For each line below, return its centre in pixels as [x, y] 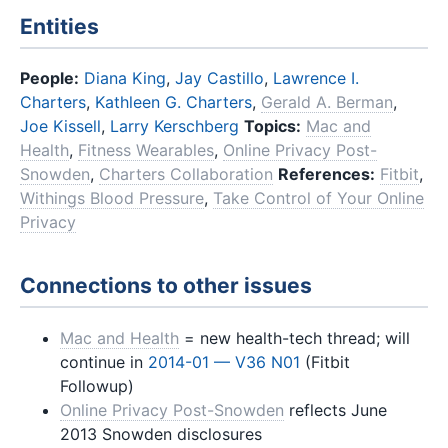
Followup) [97, 385]
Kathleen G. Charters [173, 102]
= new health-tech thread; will [294, 337]
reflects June [335, 409]
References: [326, 174]
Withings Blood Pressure [112, 198]
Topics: [272, 126]
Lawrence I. [316, 78]
